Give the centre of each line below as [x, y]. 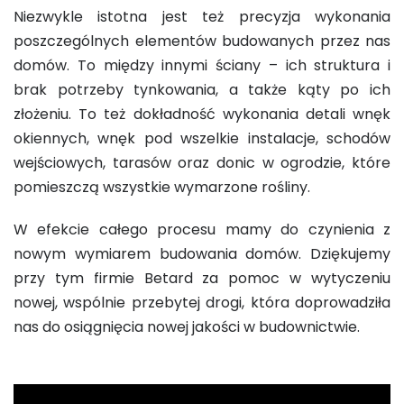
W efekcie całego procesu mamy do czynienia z [202, 230]
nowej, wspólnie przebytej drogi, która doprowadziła [202, 303]
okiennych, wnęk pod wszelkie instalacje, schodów [202, 138]
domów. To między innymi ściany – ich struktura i [202, 65]
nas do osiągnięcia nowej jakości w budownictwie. [187, 327]
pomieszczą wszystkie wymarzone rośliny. [164, 187]
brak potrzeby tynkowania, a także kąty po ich [202, 90]
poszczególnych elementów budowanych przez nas [202, 41]
